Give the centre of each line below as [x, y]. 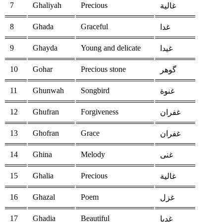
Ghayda [45, 48]
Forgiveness [100, 112]
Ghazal [44, 197]
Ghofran [46, 133]
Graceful [94, 27]
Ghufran [46, 112]
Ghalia [43, 176]
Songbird [95, 91]
